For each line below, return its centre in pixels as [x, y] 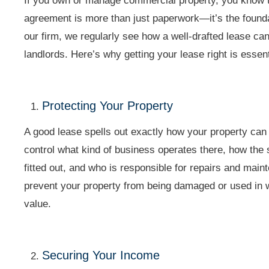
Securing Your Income [101, 255]
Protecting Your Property [108, 106]
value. [38, 204]
